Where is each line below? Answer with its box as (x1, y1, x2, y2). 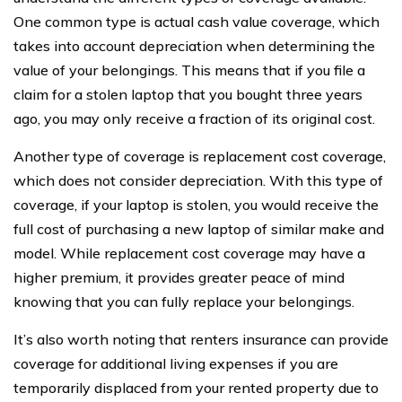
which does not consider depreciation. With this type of (13, 171, 383, 189)
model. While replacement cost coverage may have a (13, 244, 365, 262)
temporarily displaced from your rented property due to (13, 379, 379, 397)
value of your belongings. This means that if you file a (13, 61, 365, 79)
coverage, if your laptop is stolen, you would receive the (13, 196, 379, 214)
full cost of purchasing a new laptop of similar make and (13, 220, 384, 238)
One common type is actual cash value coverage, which (13, 13, 380, 31)
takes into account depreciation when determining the (13, 37, 375, 55)
